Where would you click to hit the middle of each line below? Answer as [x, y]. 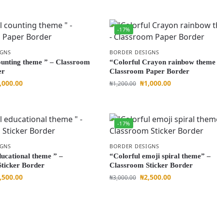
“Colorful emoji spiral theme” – [160, 156]
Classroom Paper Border [149, 71]
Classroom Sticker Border [151, 165]
